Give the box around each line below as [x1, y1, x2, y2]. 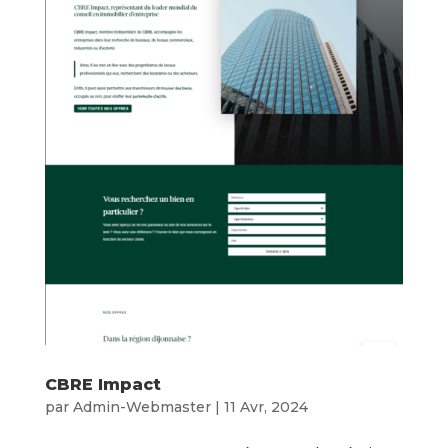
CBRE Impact [44, 375, 161, 395]
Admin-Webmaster [72, 398, 211, 417]
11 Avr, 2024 [223, 398, 308, 417]
